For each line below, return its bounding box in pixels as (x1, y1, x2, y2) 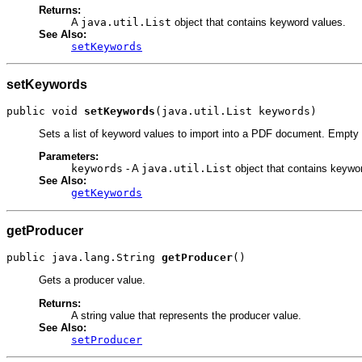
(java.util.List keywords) (155, 104, 317, 117)
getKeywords (71, 187, 142, 200)
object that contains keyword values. (171, 16, 346, 29)
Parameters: (39, 150, 99, 163)
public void (6, 104, 84, 117)
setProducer (71, 333, 142, 346)
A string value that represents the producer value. (71, 309, 301, 322)
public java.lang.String (6, 250, 162, 263)
